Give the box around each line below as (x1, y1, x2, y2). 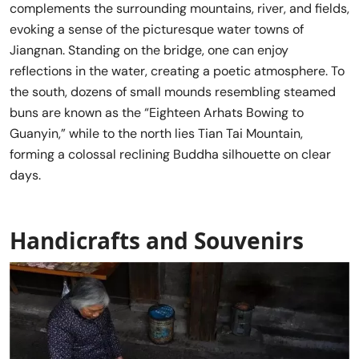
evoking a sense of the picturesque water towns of (10, 20, 304, 38)
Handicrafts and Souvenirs (10, 224, 304, 256)
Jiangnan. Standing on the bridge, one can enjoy (10, 41, 288, 58)
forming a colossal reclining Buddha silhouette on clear (10, 145, 331, 163)
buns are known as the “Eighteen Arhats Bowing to (10, 103, 304, 121)
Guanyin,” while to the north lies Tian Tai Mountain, (10, 124, 303, 142)
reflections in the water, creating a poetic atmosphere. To (10, 62, 345, 79)
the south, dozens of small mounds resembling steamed (10, 83, 336, 100)
